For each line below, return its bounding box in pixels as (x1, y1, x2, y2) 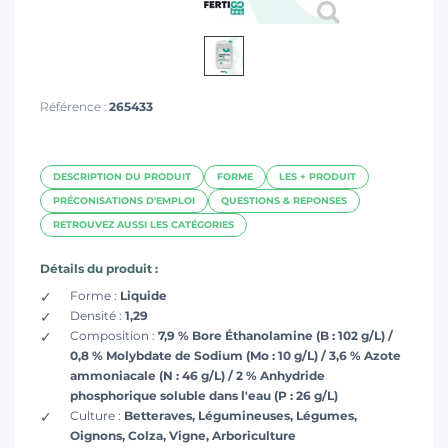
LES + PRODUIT (279, 171, 356, 183)
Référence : (40, 99, 109, 115)
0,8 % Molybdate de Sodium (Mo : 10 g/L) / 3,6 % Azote (70, 348, 401, 364)
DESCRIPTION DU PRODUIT (53, 171, 191, 183)
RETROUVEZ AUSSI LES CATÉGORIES (53, 219, 234, 231)
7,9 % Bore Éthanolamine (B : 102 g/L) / (158, 328, 393, 344)
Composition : (70, 328, 158, 344)
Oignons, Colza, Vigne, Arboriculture (70, 428, 296, 444)
